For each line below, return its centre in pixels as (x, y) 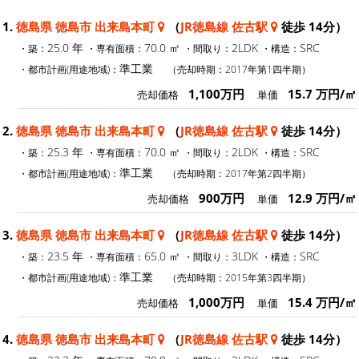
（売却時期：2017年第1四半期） (239, 69)
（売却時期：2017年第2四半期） (239, 173)
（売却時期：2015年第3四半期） (239, 277)
